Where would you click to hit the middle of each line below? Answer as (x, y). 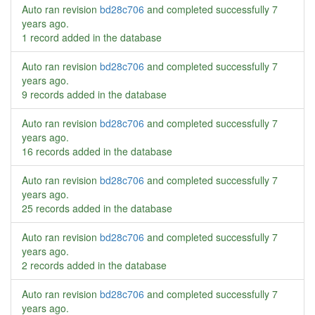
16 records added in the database (97, 151)
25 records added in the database (97, 208)
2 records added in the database (94, 265)
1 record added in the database (92, 37)
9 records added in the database (94, 94)
